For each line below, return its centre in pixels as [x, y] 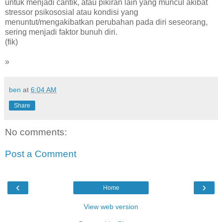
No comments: [36, 132]
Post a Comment [41, 154]
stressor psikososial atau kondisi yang [72, 12]
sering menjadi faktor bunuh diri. [61, 32]
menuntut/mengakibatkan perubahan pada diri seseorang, [106, 22]
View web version [111, 207]
